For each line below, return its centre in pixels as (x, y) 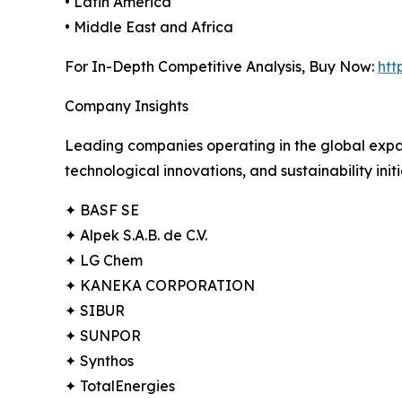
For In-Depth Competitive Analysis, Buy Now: (221, 67)
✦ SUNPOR (103, 336)
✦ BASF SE (102, 210)
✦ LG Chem (104, 261)
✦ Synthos (99, 361)
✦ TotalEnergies (120, 386)
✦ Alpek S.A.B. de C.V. (136, 236)
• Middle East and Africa (149, 27)
